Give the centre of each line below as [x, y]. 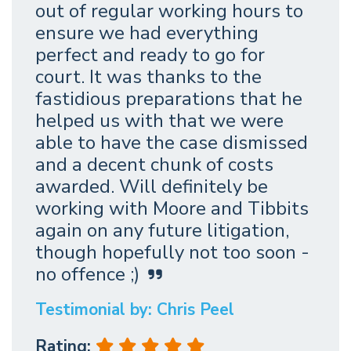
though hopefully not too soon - [172, 253]
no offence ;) [87, 275]
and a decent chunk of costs [154, 165]
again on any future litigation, [162, 231]
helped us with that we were [159, 121]
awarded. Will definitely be [152, 187]
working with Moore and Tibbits [172, 209]
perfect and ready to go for [150, 55]
